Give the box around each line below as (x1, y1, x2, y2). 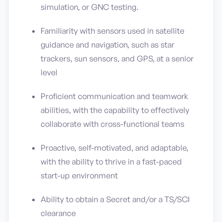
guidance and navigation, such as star (41, 40, 174, 50)
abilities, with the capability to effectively (41, 105, 189, 115)
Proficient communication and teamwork (41, 91, 188, 101)
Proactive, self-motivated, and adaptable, (41, 143, 188, 153)
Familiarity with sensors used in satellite (41, 26, 184, 36)
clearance (41, 208, 76, 218)
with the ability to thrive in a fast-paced (41, 157, 182, 166)
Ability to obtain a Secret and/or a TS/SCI (41, 194, 190, 204)
